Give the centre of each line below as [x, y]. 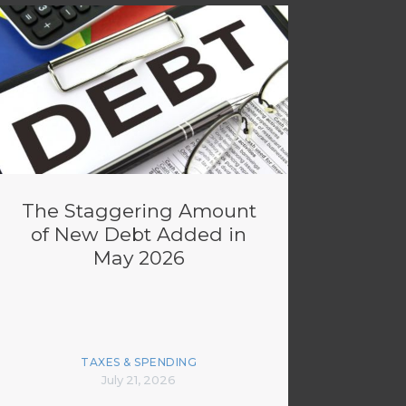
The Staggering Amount [139, 211]
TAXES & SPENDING [139, 362]
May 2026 [139, 258]
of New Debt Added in [139, 235]
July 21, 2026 [139, 380]
